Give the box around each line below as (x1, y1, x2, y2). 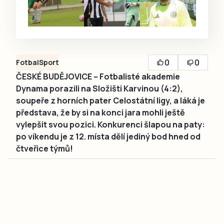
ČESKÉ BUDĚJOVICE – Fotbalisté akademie (16, 71, 180, 82)
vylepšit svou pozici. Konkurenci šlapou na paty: (16, 119, 205, 130)
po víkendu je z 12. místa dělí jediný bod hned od (16, 131, 200, 142)
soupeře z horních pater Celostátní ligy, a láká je (16, 95, 205, 106)
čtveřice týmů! (16, 143, 73, 154)
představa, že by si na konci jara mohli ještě (16, 107, 185, 118)
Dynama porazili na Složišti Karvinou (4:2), (16, 83, 183, 94)
